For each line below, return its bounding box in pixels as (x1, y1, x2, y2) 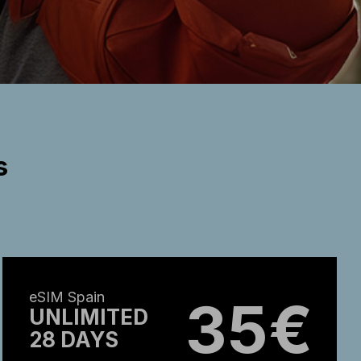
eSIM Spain (29, 288, 106, 305)
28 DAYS (29, 327, 119, 352)
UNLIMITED (29, 305, 149, 330)
